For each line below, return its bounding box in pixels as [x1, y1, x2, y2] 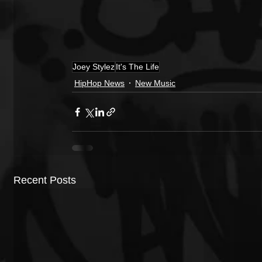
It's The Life [116, 62, 159, 71]
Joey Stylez [73, 62, 115, 71]
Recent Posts [13, 174, 76, 186]
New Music [135, 78, 175, 88]
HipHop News [74, 78, 125, 88]
